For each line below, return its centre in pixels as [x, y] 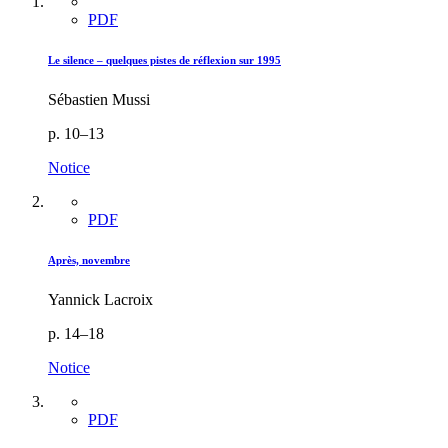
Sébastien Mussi [99, 99]
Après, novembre [89, 259]
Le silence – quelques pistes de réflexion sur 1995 [164, 59]
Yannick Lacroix [100, 299]
